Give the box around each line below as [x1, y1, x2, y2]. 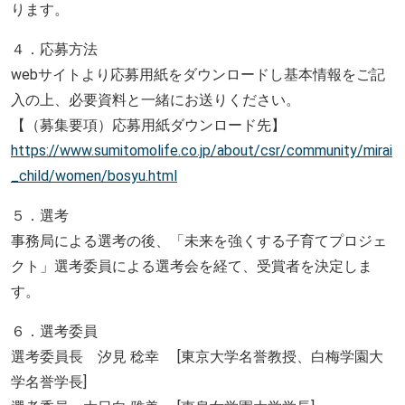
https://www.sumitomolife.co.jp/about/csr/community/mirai [11, 141, 392, 159]
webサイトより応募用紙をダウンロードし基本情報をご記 [11, 65, 385, 83]
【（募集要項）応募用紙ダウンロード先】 [11, 116, 286, 134]
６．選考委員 [11, 322, 98, 340]
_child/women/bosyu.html [11, 166, 177, 184]
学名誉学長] [11, 372, 101, 391]
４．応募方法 [11, 40, 98, 58]
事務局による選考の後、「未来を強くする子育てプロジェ [11, 231, 387, 250]
